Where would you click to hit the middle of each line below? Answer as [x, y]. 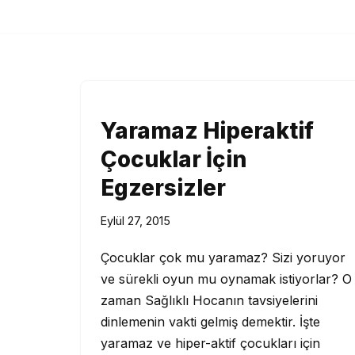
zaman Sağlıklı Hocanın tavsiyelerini [209, 300]
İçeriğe [32, 44]
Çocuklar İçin [174, 159]
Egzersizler [163, 188]
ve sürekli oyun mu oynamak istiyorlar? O [226, 279]
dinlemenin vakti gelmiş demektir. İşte [210, 322]
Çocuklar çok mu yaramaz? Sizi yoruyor [223, 258]
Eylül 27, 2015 [136, 221]
